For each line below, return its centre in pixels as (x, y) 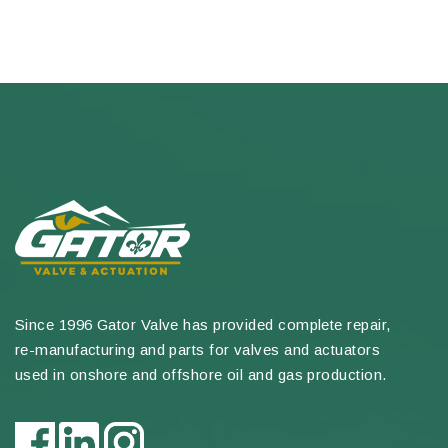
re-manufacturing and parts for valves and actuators (197, 350)
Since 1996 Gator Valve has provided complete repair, (203, 325)
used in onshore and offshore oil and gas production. (201, 375)
